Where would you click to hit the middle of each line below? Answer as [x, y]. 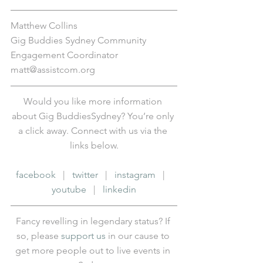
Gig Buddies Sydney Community [80, 40]
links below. [94, 145]
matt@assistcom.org [53, 69]
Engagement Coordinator [64, 55]
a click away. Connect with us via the [94, 130]
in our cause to [139, 235]
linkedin [119, 189]
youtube [69, 189]
